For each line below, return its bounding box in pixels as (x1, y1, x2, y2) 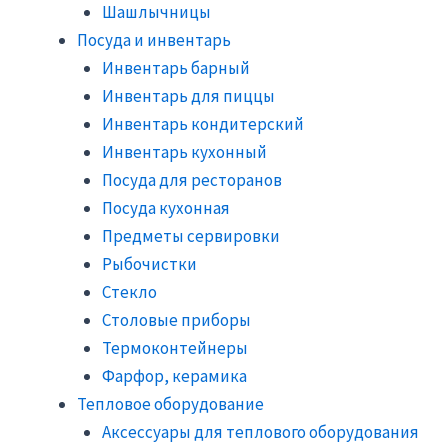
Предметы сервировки (102, 224, 280, 247)
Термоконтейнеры (102, 336, 248, 359)
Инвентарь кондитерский (102, 112, 304, 135)
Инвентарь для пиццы (102, 84, 275, 107)
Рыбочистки (102, 252, 197, 275)
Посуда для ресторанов (102, 168, 282, 191)
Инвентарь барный (102, 56, 250, 79)
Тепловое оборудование (76, 392, 264, 415)
